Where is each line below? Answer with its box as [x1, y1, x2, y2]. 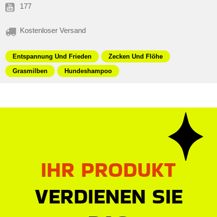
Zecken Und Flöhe [108, 52, 163, 60]
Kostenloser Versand [20, 26, 86, 34]
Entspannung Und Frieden [13, 52, 92, 60]
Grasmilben [13, 67, 48, 75]
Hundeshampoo [64, 67, 112, 75]
